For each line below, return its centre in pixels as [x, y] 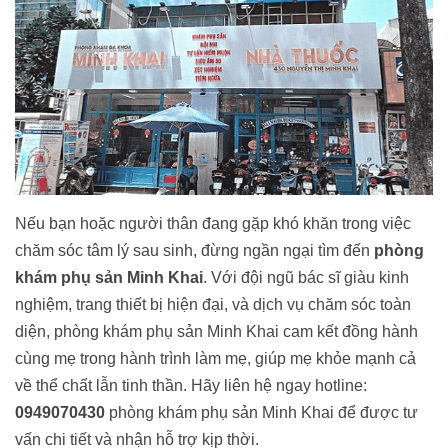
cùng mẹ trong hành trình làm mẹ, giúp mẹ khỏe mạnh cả [215, 359]
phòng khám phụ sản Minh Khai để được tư [261, 413]
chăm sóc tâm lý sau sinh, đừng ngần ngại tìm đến [194, 251]
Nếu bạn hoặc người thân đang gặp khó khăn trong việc [213, 224]
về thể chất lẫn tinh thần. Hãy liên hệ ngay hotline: [191, 386]
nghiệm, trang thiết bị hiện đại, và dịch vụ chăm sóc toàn [213, 305]
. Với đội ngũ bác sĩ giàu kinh [306, 278]
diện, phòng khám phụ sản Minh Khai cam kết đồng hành [216, 332]
